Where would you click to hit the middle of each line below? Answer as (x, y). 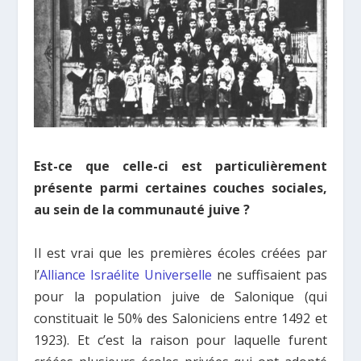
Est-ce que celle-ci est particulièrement (180, 166)
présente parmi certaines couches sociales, (180, 187)
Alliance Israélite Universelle (126, 274)
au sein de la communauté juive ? (142, 209)
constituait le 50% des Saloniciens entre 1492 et (180, 318)
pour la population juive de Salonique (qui (180, 296)
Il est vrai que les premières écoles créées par (180, 253)
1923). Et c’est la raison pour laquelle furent (180, 340)
